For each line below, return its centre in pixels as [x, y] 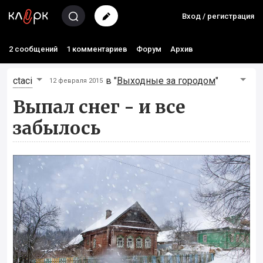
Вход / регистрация [218, 16]
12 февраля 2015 [76, 81]
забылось [57, 128]
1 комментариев [97, 49]
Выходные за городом [166, 81]
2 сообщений [33, 49]
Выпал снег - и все [99, 107]
